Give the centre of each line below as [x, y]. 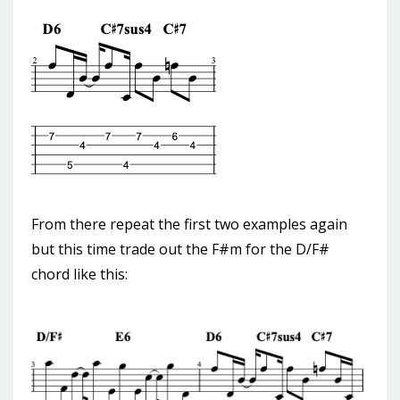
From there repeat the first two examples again [189, 225]
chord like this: [79, 275]
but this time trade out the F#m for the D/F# [180, 250]
